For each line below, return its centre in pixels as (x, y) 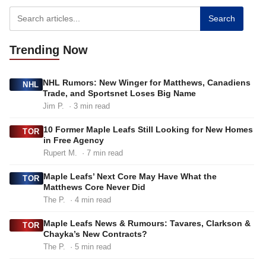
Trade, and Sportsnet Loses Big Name (119, 94)
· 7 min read (100, 153)
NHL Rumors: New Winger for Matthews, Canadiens (146, 83)
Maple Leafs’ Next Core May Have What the (130, 177)
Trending (34, 50)
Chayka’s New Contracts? (95, 234)
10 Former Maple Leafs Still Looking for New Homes (148, 130)
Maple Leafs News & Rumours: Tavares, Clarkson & (147, 224)
